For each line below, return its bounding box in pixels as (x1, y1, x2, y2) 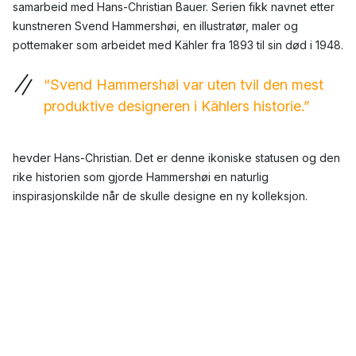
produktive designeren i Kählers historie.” (44, 98, 310, 115)
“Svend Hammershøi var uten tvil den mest (44, 76, 323, 94)
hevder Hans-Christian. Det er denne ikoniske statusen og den (13, 151, 340, 165)
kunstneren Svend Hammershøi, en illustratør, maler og (13, 19, 298, 33)
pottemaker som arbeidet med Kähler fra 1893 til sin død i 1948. (13, 38, 343, 52)
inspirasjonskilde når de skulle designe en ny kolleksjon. (13, 189, 308, 203)
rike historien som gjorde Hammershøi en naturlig (13, 170, 269, 184)
